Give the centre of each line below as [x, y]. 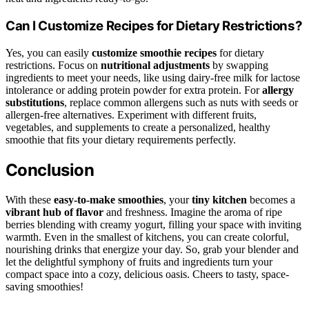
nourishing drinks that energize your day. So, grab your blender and [152, 249]
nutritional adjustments [155, 65]
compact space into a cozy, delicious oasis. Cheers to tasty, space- [147, 274]
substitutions [35, 102]
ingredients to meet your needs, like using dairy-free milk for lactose [153, 77]
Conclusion [50, 170]
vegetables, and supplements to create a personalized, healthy [138, 127]
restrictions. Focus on [53, 65]
